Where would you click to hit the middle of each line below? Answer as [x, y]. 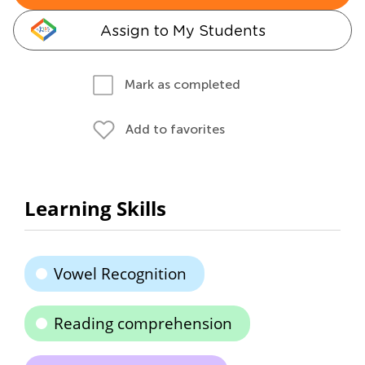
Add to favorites [175, 129]
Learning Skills [95, 208]
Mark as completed [182, 84]
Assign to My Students [182, 31]
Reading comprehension [143, 323]
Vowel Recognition [120, 274]
